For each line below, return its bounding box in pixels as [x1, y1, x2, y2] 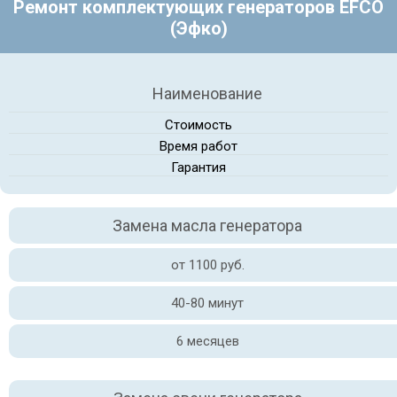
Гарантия [171, 160, 226, 175]
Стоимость [165, 117, 232, 133]
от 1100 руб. [170, 257, 245, 273]
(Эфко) [169, 18, 228, 39]
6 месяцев [175, 333, 239, 349]
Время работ [160, 138, 237, 154]
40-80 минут [171, 295, 244, 311]
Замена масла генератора [113, 216, 302, 235]
